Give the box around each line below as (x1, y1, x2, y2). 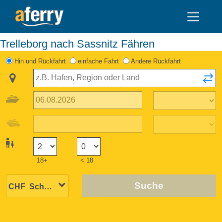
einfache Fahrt (77, 57, 119, 65)
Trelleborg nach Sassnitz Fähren (6, 37, 155, 50)
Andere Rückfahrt (131, 57, 181, 65)
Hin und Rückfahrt (14, 57, 66, 65)
